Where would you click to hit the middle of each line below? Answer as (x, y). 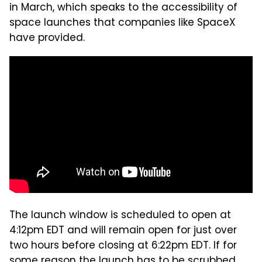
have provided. (47, 39)
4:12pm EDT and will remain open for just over (123, 231)
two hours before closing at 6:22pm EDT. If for (123, 247)
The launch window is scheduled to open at (120, 216)
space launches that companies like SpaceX (123, 24)
